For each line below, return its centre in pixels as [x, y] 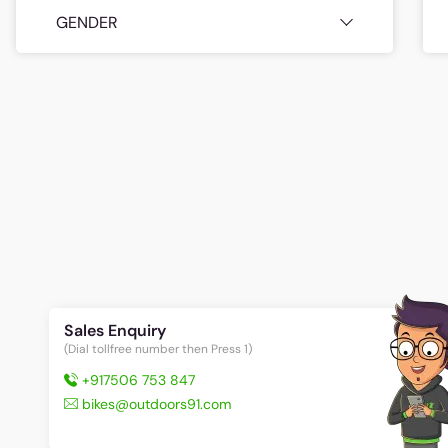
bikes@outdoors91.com [157, 404]
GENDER [87, 22]
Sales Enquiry [115, 330]
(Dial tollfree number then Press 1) [158, 349]
